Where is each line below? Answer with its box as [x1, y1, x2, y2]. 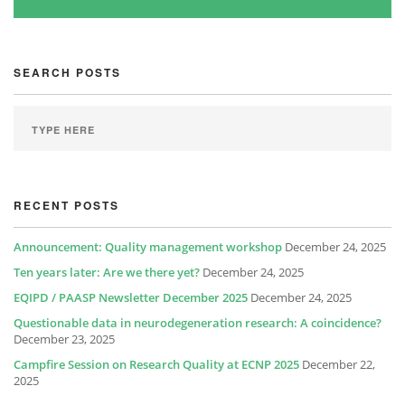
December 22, [302, 356, 375, 372]
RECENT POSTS [14, 197, 119, 213]
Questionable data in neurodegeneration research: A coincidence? [14, 315, 381, 331]
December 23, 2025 [14, 331, 115, 347]
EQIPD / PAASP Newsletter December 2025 [14, 289, 248, 306]
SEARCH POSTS [14, 64, 121, 80]
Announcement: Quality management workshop [14, 239, 282, 255]
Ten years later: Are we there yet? [14, 264, 200, 280]
